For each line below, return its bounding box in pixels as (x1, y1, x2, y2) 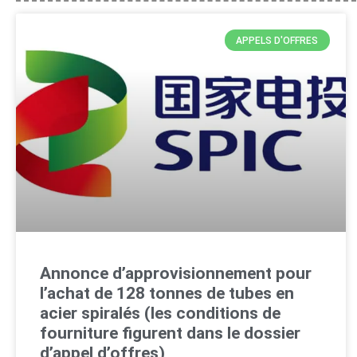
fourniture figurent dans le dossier (40, 323, 300, 343)
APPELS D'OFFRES (236, 34, 319, 46)
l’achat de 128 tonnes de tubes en (40, 283, 294, 303)
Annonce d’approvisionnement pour (40, 263, 312, 283)
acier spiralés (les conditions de (40, 303, 280, 323)
